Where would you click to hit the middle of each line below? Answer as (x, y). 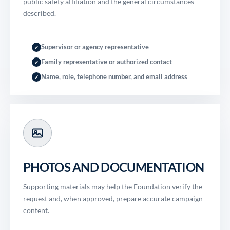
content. (36, 210)
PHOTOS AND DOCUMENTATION (114, 167)
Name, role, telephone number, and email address (114, 76)
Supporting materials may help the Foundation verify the (113, 187)
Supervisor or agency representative (95, 47)
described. (40, 13)
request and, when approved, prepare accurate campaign (113, 198)
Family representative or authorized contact (106, 62)
